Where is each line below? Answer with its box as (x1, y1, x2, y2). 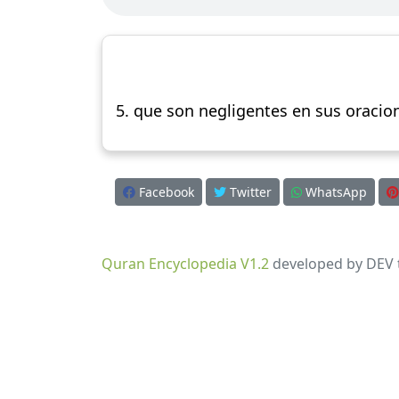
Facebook (134, 183, 194, 200)
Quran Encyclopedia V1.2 (102, 254, 269, 273)
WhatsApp (301, 183, 367, 200)
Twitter (225, 183, 272, 200)
